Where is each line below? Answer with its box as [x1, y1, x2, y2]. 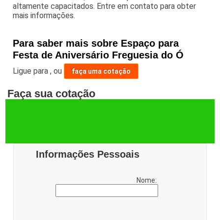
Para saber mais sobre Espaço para [13, 38, 179, 49]
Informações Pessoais [36, 149, 140, 160]
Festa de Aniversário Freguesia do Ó [13, 50, 184, 61]
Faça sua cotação [7, 87, 96, 100]
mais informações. [13, 11, 76, 21]
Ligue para [13, 66, 51, 76]
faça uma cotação [72, 67, 131, 76]
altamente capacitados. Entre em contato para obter [13, 1, 196, 11]
